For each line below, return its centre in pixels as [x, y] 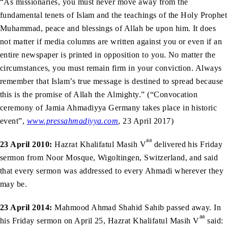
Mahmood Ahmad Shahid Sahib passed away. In [137, 207]
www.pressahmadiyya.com [73, 121]
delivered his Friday [187, 144]
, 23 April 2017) [146, 121]
